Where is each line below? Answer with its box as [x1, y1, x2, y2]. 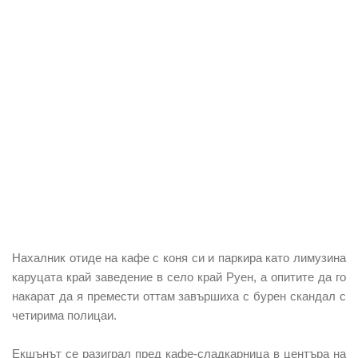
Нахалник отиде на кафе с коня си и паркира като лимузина [12, 250, 346, 265]
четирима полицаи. [12, 308, 117, 322]
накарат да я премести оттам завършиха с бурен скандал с [12, 288, 346, 303]
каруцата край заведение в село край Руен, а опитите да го [12, 269, 346, 284]
